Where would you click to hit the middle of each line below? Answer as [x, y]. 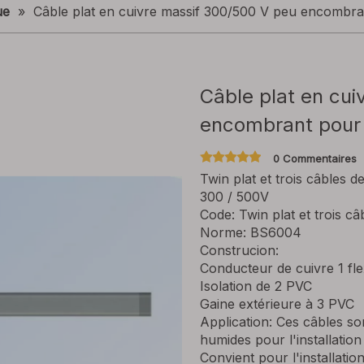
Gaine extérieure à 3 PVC [277, 304]
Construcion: [239, 250]
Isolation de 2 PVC [256, 286]
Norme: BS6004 [250, 232]
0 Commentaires [314, 158]
